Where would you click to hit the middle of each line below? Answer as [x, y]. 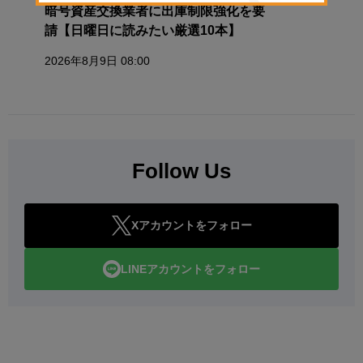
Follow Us [181, 171]
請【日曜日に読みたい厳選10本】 [143, 31]
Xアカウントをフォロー [191, 226]
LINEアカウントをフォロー [190, 269]
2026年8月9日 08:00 [97, 61]
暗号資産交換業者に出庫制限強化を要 [155, 11]
